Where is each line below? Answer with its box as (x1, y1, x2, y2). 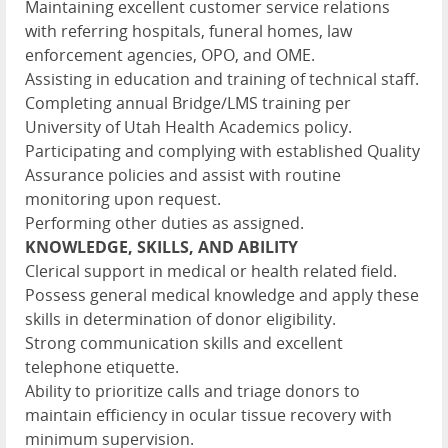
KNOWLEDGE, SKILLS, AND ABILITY (25, 235, 298, 258)
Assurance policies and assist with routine (25, 163, 341, 186)
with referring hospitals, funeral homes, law (25, 19, 352, 42)
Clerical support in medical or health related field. (25, 259, 397, 282)
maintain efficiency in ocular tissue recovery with (25, 403, 392, 426)
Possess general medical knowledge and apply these (25, 283, 419, 306)
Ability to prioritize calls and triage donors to (25, 379, 360, 402)
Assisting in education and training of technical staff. (25, 67, 419, 90)
